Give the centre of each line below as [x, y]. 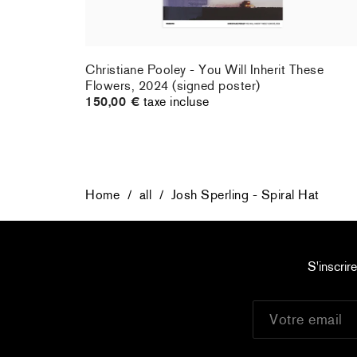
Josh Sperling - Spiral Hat [245, 195]
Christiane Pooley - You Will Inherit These [205, 70]
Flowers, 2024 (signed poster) [173, 86]
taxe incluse [176, 102]
